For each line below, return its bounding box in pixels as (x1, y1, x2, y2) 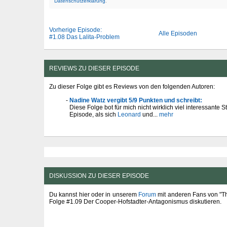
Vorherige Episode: (49, 26, 102, 33)
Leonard (118, 110, 141, 118)
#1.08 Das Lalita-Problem (49, 33, 120, 41)
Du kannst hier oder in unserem (49, 191, 138, 198)
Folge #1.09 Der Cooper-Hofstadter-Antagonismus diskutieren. (49, 198, 221, 205)
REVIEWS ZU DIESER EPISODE (49, 64, 139, 72)
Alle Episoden (159, 29, 197, 37)
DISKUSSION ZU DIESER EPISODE (49, 172, 149, 180)
